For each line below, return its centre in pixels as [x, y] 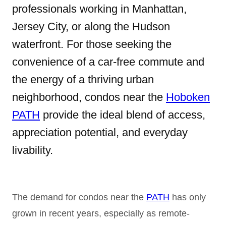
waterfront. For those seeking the [92, 44]
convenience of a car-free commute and [108, 62]
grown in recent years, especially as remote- [101, 213]
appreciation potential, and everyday [100, 132]
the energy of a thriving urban [83, 79]
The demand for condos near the [79, 197]
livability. [33, 150]
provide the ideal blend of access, [123, 115]
